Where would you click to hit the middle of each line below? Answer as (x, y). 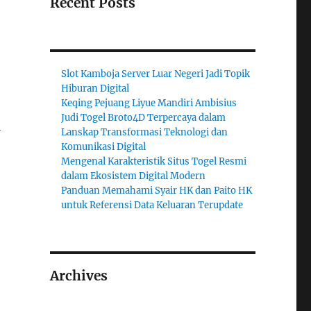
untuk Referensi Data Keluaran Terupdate (152, 205)
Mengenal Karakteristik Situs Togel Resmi (154, 161)
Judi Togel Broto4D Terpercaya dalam (144, 118)
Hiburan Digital (95, 89)
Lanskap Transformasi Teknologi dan (145, 132)
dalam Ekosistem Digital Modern (134, 176)
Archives (78, 276)
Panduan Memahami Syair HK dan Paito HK (157, 191)
